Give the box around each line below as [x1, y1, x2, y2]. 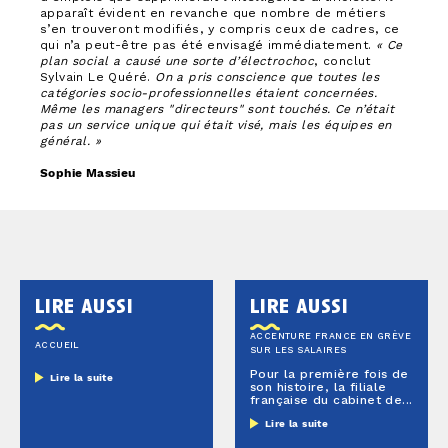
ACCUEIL [35, 340, 80, 351]
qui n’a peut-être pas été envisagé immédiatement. [40, 38, 376, 53]
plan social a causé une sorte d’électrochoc [40, 54, 315, 69]
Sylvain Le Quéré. [40, 70, 156, 85]
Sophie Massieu [40, 166, 136, 181]
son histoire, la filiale [250, 380, 387, 395]
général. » [40, 134, 102, 149]
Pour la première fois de [250, 367, 409, 382]
